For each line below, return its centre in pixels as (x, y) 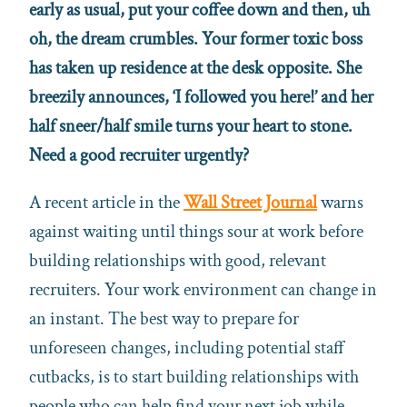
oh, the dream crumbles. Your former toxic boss (196, 39)
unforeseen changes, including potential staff (187, 347)
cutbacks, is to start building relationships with (194, 377)
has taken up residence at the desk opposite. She (195, 68)
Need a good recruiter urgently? (139, 155)
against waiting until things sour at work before (196, 231)
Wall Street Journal (250, 202)
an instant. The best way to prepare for (164, 318)
